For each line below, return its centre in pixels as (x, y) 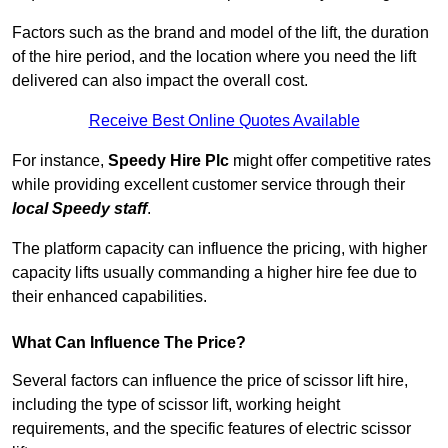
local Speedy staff (79, 209)
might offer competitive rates (330, 161)
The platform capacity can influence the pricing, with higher (219, 249)
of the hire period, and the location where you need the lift (214, 57)
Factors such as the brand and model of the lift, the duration (220, 33)
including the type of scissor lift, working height (176, 405)
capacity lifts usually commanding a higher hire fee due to (214, 273)
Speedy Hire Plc (168, 161)
